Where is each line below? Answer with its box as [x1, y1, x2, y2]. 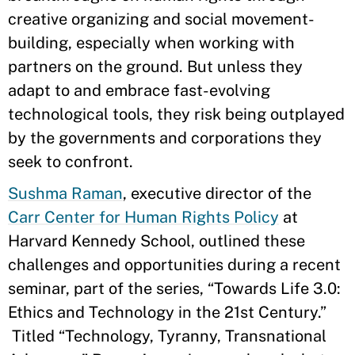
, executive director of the [123, 184, 311, 203]
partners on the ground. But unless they [8, 57, 303, 76]
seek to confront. [8, 152, 133, 171]
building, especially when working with [8, 33, 295, 52]
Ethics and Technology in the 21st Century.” [8, 303, 326, 322]
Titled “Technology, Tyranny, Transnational [8, 326, 326, 345]
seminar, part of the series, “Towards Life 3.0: [8, 279, 341, 298]
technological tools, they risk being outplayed [8, 105, 345, 124]
